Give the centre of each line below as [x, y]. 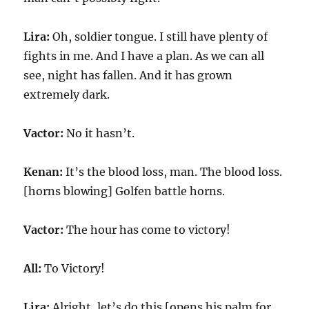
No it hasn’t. [101, 133]
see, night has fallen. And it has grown [128, 75]
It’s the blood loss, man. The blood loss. [174, 172]
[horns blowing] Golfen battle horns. [124, 191]
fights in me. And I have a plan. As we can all [144, 56]
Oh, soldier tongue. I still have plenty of [160, 37]
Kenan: [45, 172]
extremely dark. [67, 94]
